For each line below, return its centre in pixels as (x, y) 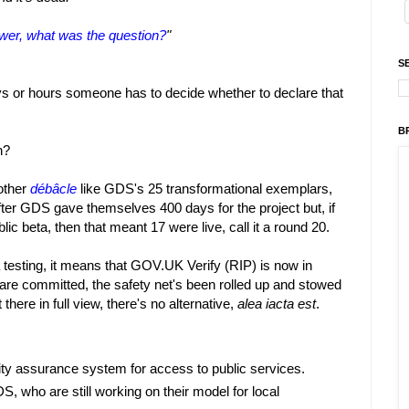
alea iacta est (277, 304)
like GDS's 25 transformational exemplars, (204, 189)
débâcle (53, 189)
